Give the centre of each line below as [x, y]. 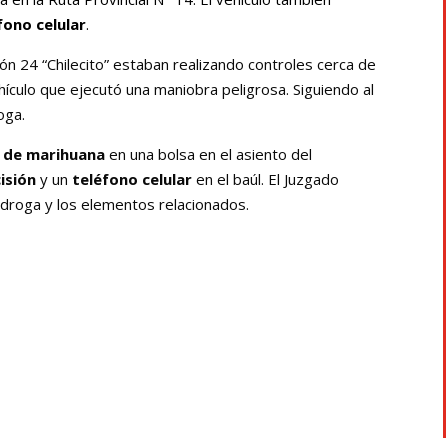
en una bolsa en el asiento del [209, 153]
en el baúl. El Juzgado [266, 178]
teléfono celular [132, 178]
